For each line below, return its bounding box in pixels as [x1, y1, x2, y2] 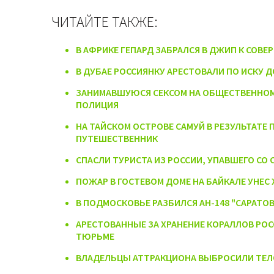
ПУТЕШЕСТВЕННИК [76, 131, 158, 144]
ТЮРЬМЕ [76, 229, 114, 242]
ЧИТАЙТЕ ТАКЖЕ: [51, 12, 158, 31]
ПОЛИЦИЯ [76, 98, 119, 111]
